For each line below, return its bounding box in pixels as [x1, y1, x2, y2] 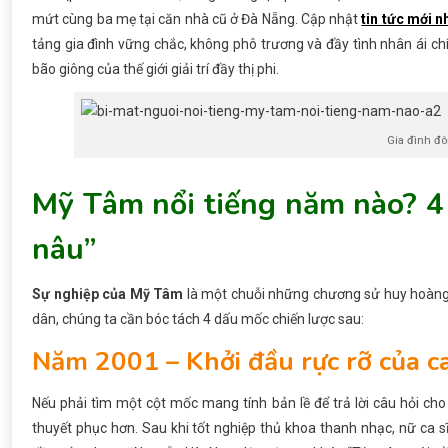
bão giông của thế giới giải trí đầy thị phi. [32, 60, 279, 77]
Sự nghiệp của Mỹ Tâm [32, 286, 183, 303]
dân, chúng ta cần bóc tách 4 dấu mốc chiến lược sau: [32, 311, 364, 328]
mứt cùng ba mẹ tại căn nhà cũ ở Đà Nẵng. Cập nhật [32, 10, 362, 27]
